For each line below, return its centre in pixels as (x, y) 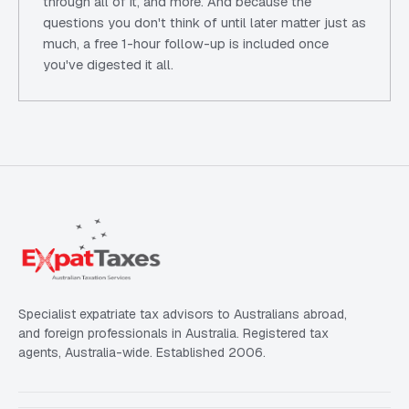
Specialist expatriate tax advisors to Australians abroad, (183, 314)
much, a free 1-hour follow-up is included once (186, 43)
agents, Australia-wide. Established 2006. (142, 352)
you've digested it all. (108, 64)
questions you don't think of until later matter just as (204, 22)
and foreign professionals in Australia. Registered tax (173, 333)
